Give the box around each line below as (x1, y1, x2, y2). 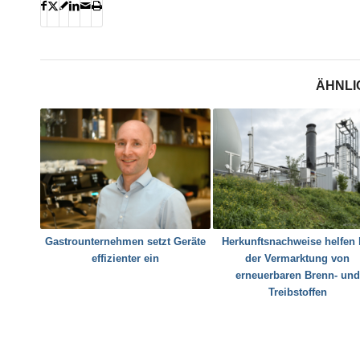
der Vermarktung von (245, 252, 350, 265)
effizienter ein (91, 252, 159, 265)
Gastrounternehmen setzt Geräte (44, 235, 206, 248)
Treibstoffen (268, 286, 327, 299)
